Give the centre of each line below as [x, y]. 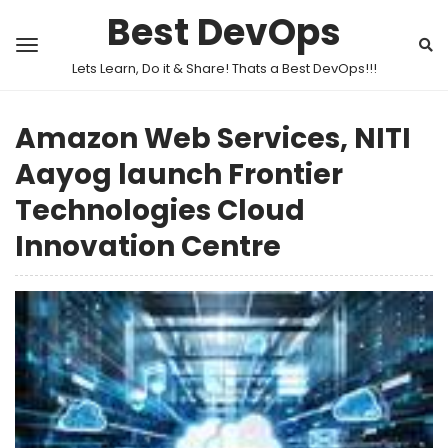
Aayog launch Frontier [179, 174]
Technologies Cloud [160, 210]
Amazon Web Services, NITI [213, 138]
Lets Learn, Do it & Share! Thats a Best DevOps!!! [224, 68]
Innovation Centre [148, 246]
